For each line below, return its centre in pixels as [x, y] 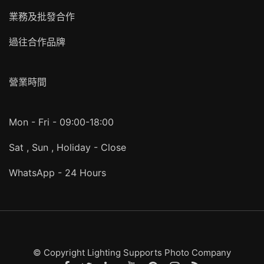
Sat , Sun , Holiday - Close [67, 147]
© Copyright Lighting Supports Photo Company [132, 253]
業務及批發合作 [42, 16]
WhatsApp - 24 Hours [57, 173]
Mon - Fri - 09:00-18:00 [61, 122]
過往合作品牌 [37, 42]
